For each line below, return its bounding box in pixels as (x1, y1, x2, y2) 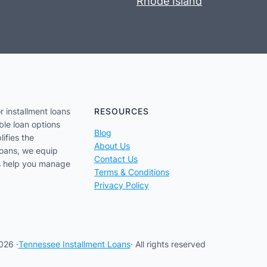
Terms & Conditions (94, 167, 169, 178)
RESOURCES (94, 106, 149, 117)
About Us (94, 141, 130, 151)
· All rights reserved (130, 239, 206, 250)
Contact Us (94, 154, 138, 164)
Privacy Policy (94, 180, 149, 191)
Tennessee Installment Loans (18, 239, 131, 250)
